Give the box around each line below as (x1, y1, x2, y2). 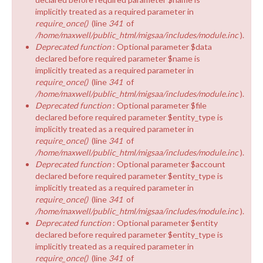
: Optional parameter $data (113, 41, 212, 52)
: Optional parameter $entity (113, 217, 218, 228)
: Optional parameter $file (113, 100, 207, 110)
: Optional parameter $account (113, 159, 225, 169)
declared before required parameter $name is (35, 53, 200, 63)
